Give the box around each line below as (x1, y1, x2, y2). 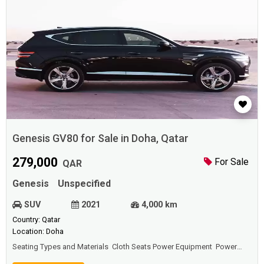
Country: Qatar (12, 215, 60, 225)
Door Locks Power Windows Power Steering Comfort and (12, 252, 211, 262)
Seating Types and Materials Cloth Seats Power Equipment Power (12, 242, 237, 251)
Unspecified (57, 178, 111, 190)
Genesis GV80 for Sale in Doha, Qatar (12, 131, 189, 144)
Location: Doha (12, 227, 64, 236)
